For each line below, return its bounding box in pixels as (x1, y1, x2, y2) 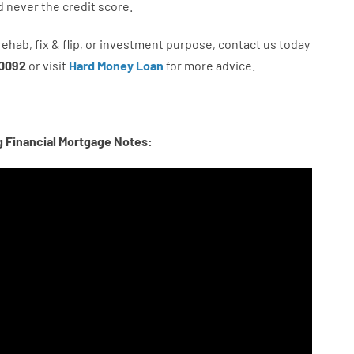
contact (217, 36, 261, 51)
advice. (215, 58, 255, 73)
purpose (165, 36, 213, 51)
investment (99, 36, 164, 51)
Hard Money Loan (68, 58, 164, 73)
